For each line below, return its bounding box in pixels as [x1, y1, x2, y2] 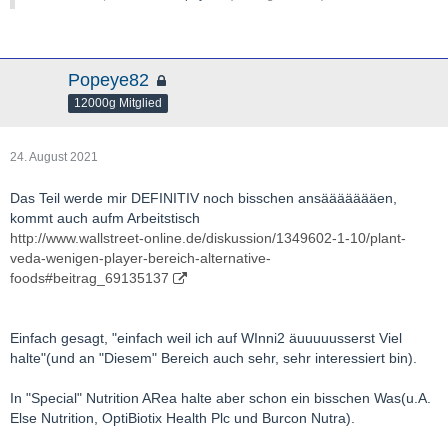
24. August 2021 [10, 150, 98, 164]
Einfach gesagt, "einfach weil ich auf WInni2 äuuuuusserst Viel [10, 330, 402, 346]
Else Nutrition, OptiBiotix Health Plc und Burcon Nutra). [10, 410, 355, 426]
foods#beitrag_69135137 [10, 270, 169, 286]
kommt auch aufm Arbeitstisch [10, 210, 200, 226]
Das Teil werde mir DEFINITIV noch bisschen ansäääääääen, [10, 190, 397, 206]
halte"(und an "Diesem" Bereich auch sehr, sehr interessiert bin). [10, 350, 417, 366]
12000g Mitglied [74, 95, 162, 110]
